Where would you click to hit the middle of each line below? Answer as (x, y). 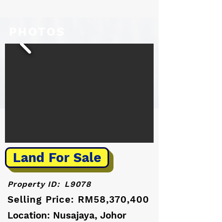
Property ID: (34, 184)
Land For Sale (57, 158)
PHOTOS (37, 32)
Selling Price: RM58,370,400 (78, 199)
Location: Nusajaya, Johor (67, 215)
